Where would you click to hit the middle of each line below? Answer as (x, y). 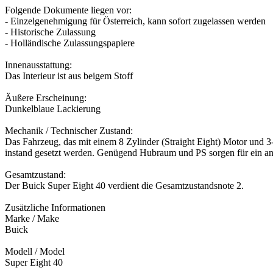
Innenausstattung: (38, 65)
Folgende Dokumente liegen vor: (68, 10)
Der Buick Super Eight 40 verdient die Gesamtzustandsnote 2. (124, 185)
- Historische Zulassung (50, 32)
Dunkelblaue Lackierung (53, 108)
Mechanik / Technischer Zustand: (69, 130)
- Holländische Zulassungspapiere (70, 43)
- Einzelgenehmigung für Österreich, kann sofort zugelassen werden (135, 21)
